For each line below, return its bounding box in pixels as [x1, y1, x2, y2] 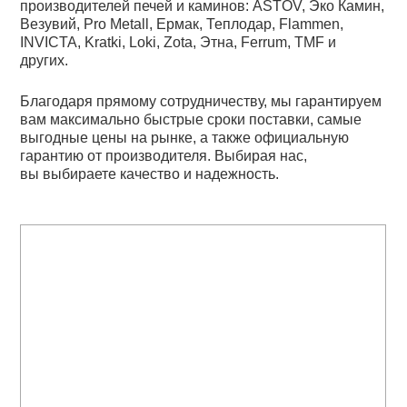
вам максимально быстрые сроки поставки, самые [20, 111, 362, 127]
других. [20, 52, 69, 68]
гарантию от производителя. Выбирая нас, [20, 147, 308, 164]
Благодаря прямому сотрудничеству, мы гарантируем [20, 93, 382, 109]
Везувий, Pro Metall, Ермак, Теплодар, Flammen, [20, 15, 344, 32]
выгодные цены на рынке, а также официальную [20, 129, 350, 145]
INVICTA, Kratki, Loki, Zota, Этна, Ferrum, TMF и [20, 34, 337, 50]
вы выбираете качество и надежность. [20, 165, 280, 182]
